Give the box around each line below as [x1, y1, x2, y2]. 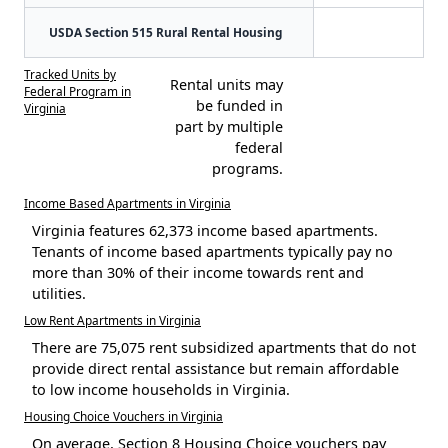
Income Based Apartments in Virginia [24, 194, 231, 211]
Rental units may [169, 74, 283, 94]
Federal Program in [24, 82, 131, 99]
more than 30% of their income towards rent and [32, 262, 364, 282]
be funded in [195, 95, 283, 115]
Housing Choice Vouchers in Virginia [24, 407, 223, 424]
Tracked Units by [24, 65, 116, 82]
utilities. [32, 283, 86, 303]
